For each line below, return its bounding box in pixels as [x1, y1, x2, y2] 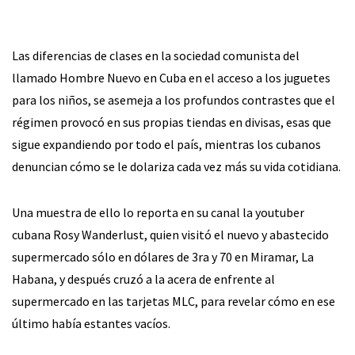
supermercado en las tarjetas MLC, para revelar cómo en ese [12, 293, 335, 309]
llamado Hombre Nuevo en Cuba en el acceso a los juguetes [12, 70, 330, 86]
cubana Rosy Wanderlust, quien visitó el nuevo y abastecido [12, 227, 329, 242]
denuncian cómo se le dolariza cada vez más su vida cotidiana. [12, 158, 341, 174]
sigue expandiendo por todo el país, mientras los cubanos [12, 136, 321, 152]
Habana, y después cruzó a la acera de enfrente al [12, 271, 275, 287]
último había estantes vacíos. [12, 315, 170, 331]
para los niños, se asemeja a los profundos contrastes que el [12, 92, 335, 108]
